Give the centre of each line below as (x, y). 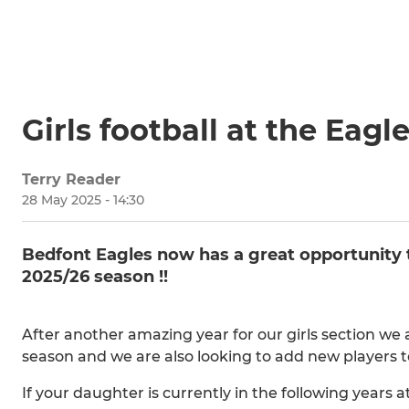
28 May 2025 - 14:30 (83, 200)
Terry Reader (71, 180)
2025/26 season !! (95, 277)
